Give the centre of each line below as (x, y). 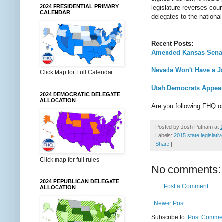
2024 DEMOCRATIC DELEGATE (80, 94)
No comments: (186, 169)
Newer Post (169, 203)
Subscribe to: (169, 217)
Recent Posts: (172, 43)
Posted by (168, 127)
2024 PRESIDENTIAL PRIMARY (79, 6)
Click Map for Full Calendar (76, 72)
